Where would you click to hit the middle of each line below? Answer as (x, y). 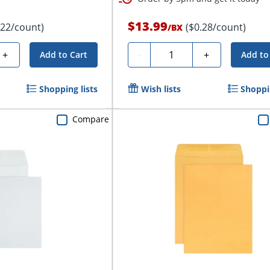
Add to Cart (63, 54)
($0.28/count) (215, 27)
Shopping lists (68, 89)
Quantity (174, 53)
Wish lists (161, 89)
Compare (90, 119)
